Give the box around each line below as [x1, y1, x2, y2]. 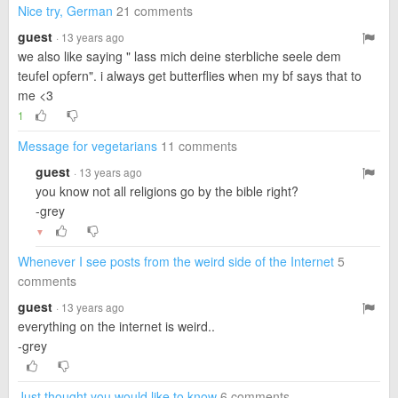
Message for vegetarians [18, 137, 157, 155]
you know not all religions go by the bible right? [36, 182, 298, 200]
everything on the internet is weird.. [18, 317, 215, 335]
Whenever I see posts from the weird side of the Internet [18, 252, 334, 270]
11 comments [161, 137, 237, 155]
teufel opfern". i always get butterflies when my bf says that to [18, 67, 362, 84]
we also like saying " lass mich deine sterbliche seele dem [18, 47, 341, 65]
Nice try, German [18, 2, 113, 20]
